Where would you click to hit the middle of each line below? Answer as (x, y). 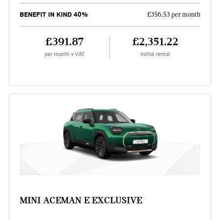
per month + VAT (64, 54)
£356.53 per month (174, 15)
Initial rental (155, 54)
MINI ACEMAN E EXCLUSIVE (81, 200)
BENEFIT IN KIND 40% (54, 15)
